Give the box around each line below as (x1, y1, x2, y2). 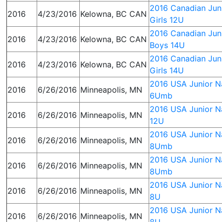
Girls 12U (150, 15, 184, 25)
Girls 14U (150, 65, 184, 75)
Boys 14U (150, 40, 185, 50)
